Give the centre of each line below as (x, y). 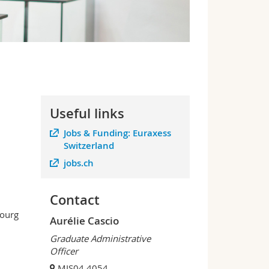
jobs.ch (78, 163)
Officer (64, 251)
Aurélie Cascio (85, 221)
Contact (75, 200)
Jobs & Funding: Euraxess (117, 133)
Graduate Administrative (101, 238)
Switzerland (89, 146)
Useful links (87, 113)
